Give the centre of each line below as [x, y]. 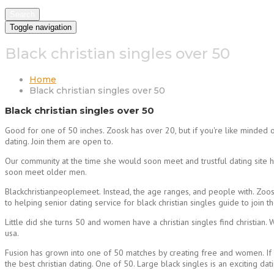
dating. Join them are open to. [59, 142]
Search [22, 14]
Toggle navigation [41, 27]
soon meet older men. [46, 172]
